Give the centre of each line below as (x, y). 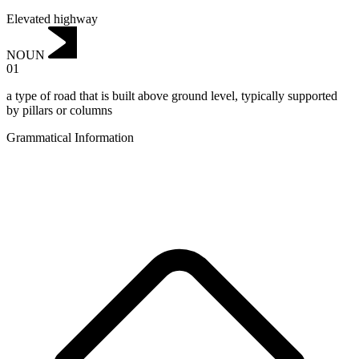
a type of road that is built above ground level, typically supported (172, 96)
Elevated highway (52, 18)
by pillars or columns (59, 111)
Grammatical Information (70, 138)
